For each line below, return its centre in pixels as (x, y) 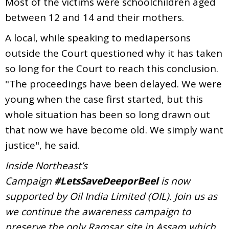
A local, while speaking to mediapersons (98, 38)
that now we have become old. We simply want (114, 130)
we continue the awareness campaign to (98, 211)
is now (174, 181)
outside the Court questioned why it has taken (114, 53)
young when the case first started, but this (104, 99)
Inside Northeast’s (46, 165)
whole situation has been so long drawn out (108, 114)
